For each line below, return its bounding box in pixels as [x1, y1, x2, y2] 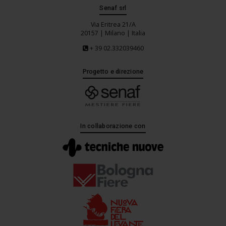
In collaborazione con [80, 122, 146, 130]
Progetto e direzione [82, 67, 144, 75]
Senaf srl [99, 4, 127, 12]
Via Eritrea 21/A [90, 20, 136, 29]
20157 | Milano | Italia [81, 29, 145, 38]
